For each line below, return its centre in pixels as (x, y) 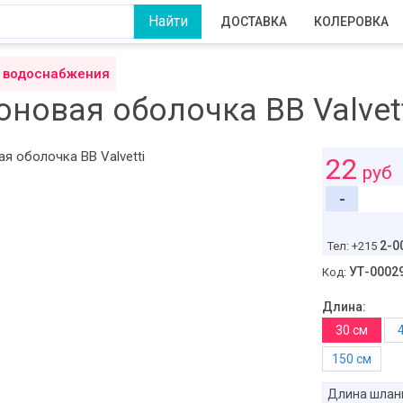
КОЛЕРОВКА (351, 22)
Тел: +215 (353, 246)
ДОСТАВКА (254, 22)
